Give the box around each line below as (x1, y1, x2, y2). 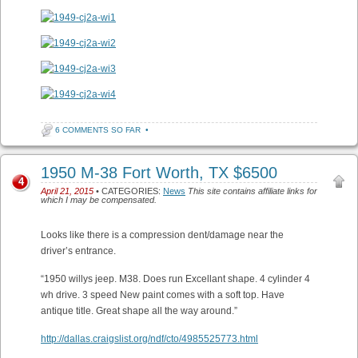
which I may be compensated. (41, 195, 157, 205)
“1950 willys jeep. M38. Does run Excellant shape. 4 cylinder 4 (41, 273, 310, 284)
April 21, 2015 (41, 186, 93, 196)
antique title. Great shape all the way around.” (41, 305, 237, 316)
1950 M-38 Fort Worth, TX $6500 (41, 164, 277, 181)
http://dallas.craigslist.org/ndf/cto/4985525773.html (41, 333, 258, 344)
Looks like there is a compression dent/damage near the (41, 229, 284, 241)
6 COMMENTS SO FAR (55, 125, 141, 134)
